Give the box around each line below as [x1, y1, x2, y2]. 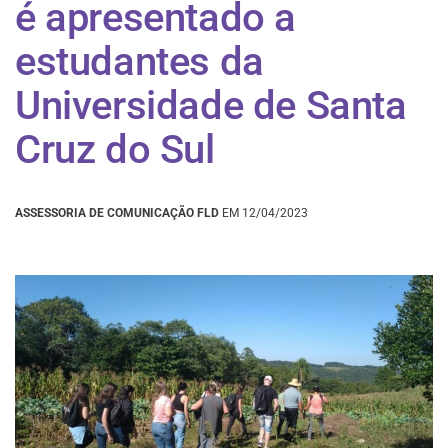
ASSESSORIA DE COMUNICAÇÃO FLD [15, 206, 219, 221]
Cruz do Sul [15, 126, 215, 174]
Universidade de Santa [15, 82, 407, 130]
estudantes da [15, 38, 264, 86]
